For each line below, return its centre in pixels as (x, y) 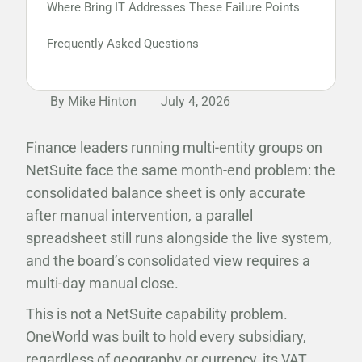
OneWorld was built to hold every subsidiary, (166, 337)
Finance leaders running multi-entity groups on (174, 147)
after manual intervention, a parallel (139, 215)
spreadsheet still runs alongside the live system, (179, 238)
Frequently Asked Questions (123, 44)
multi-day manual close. (104, 283)
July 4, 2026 (196, 101)
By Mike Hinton (93, 101)
